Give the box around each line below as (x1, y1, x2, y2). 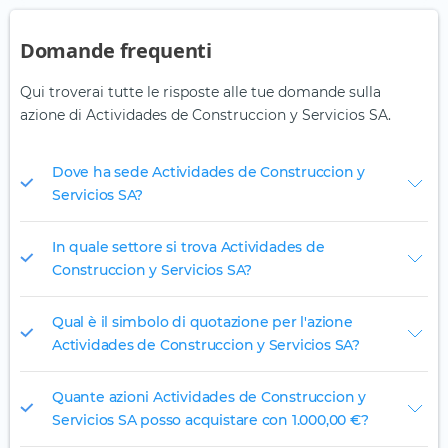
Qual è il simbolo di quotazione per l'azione (52, 313, 353, 332)
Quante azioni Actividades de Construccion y (52, 388, 366, 407)
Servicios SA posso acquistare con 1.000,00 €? (52, 411, 369, 430)
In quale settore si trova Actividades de (52, 238, 325, 257)
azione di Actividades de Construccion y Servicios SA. (20, 106, 391, 125)
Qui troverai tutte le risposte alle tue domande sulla (20, 83, 381, 102)
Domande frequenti (20, 37, 212, 65)
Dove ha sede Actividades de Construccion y (52, 163, 366, 182)
